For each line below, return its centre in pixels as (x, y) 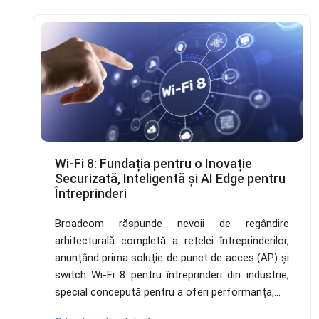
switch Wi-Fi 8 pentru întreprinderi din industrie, (172, 275)
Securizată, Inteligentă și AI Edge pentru (170, 179)
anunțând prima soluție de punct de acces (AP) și (172, 258)
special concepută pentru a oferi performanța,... (167, 292)
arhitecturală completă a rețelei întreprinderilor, (172, 241)
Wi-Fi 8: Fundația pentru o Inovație (153, 164)
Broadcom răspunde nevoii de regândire (172, 224)
